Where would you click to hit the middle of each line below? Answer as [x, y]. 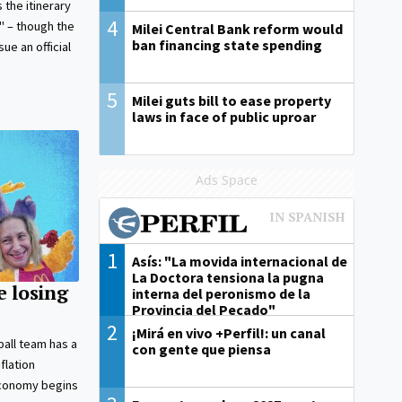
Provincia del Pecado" [204, 310]
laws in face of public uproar [224, 117]
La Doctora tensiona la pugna [228, 278]
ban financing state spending [227, 45]
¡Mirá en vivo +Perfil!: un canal [229, 333]
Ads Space [226, 180]
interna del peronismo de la [222, 294]
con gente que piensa [202, 350]
